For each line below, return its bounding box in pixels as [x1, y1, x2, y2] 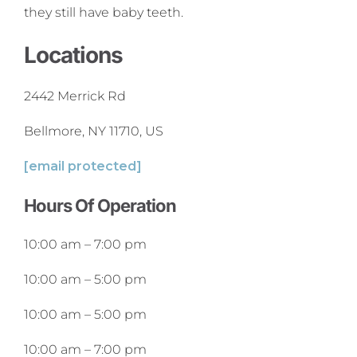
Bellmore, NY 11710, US [24, 123, 163, 139]
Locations [24, 41, 123, 69]
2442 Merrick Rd [24, 88, 126, 104]
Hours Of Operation [24, 194, 176, 216]
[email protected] [24, 158, 142, 174]
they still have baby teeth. [24, 5, 183, 21]
